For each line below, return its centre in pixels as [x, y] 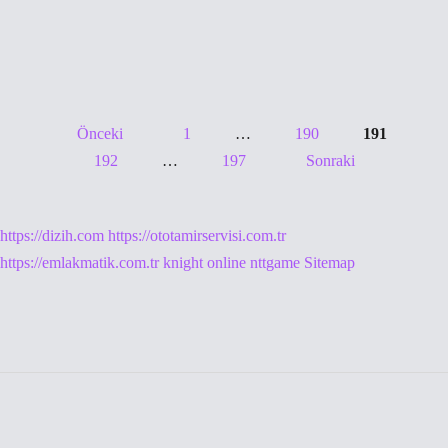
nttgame [275, 262]
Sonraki [330, 160]
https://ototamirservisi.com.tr [197, 235]
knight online [204, 262]
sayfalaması [95, 191]
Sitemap [329, 262]
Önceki [100, 133]
